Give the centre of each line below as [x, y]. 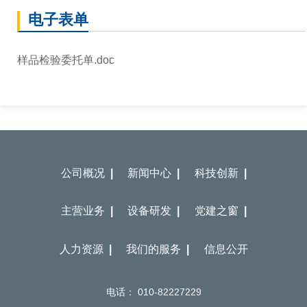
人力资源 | [85, 249]
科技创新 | [220, 173]
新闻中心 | [153, 173]
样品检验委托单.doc [66, 60]
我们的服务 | [158, 249]
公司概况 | [87, 173]
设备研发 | [153, 211]
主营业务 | [87, 211]
